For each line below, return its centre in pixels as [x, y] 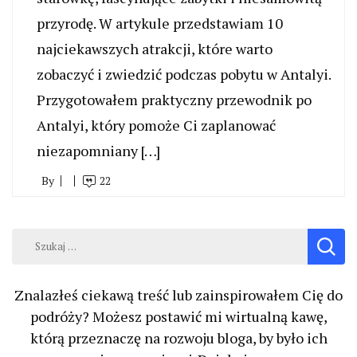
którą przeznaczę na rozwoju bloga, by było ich [178, 337]
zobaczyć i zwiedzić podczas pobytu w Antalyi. [184, 74]
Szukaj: [34, 238]
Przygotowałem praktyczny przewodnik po [174, 99]
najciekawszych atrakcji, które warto [155, 48]
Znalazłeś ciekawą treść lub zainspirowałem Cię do [178, 294]
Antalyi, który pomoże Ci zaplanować [156, 125]
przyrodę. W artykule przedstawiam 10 [160, 23]
